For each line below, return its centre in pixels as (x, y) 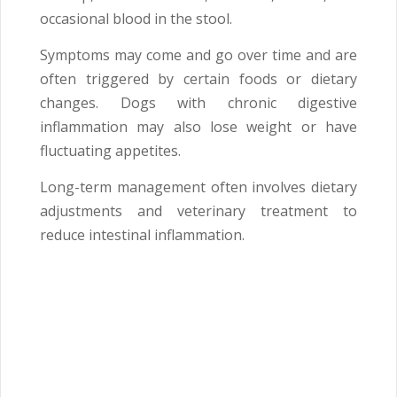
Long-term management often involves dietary (198, 187)
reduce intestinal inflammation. (142, 235)
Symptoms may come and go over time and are (198, 55)
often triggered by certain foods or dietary (198, 79)
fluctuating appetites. (110, 151)
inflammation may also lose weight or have (198, 127)
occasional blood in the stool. (136, 19)
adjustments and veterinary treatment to (198, 211)
